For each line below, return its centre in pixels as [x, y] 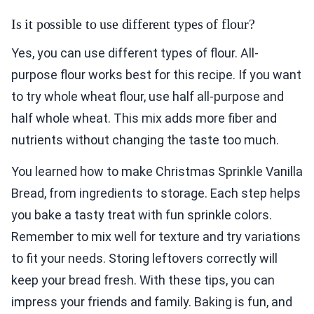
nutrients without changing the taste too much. [145, 140]
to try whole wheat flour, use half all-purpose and [148, 97]
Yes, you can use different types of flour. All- [135, 53]
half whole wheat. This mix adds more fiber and [144, 118]
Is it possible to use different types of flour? [133, 24]
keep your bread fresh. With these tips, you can [143, 280]
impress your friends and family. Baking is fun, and [152, 302]
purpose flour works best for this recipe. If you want [156, 75]
